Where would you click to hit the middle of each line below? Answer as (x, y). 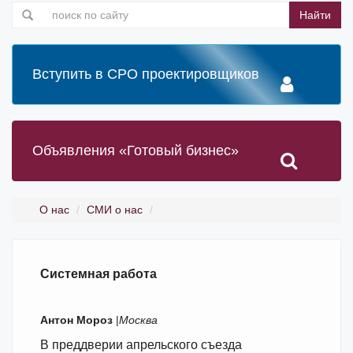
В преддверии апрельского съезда (141, 344)
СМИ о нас (115, 210)
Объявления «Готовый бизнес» (136, 150)
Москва (138, 320)
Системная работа (98, 274)
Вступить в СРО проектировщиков (146, 74)
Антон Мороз (78, 320)
